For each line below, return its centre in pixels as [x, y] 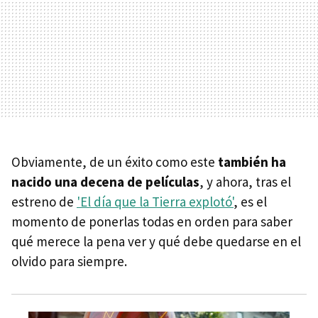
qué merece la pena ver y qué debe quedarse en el [156, 241]
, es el [250, 202]
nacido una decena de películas [105, 182]
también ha [252, 162]
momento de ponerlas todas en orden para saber [152, 221]
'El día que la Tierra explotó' [155, 202]
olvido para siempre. [69, 261]
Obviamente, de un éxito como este [115, 162]
